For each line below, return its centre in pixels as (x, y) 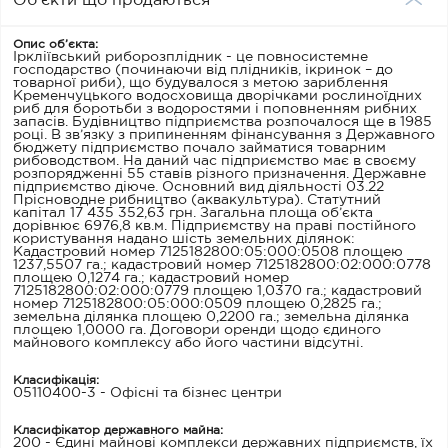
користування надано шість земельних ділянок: (184, 239)
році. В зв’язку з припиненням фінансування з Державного (224, 135)
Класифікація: (56, 380)
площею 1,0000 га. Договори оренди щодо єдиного (197, 330)
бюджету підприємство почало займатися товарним (199, 148)
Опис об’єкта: (55, 44)
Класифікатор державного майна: (118, 430)
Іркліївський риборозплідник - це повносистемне (190, 57)
